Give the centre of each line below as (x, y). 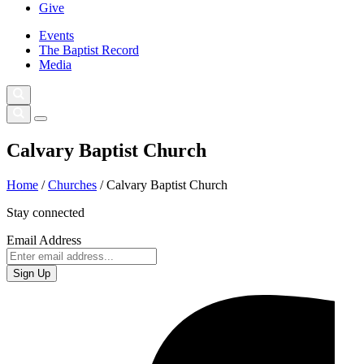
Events (56, 36)
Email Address (44, 240)
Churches (72, 184)
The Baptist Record (89, 50)
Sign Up (32, 273)
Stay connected (45, 212)
